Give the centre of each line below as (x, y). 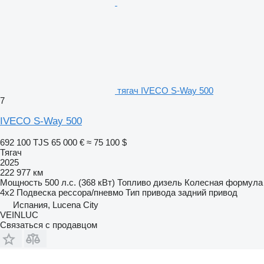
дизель (168, 182)
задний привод (208, 192)
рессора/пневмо (91, 192)
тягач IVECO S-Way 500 (165, 90)
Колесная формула (224, 182)
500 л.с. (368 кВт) (80, 182)
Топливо (134, 182)
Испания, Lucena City (56, 204)
